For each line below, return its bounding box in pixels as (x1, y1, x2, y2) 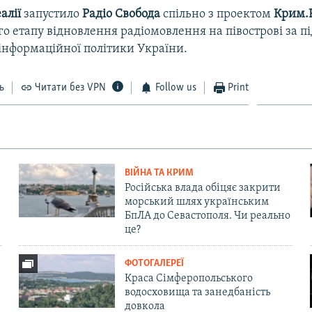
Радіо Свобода (82, 7, 161, 21)
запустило (21, 7, 83, 21)
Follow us (155, 81, 196, 93)
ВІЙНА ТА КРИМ (124, 167, 194, 178)
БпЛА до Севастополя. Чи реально (124, 210, 290, 221)
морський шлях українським (124, 196, 269, 208)
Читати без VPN (35, 81, 107, 93)
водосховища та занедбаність (124, 286, 270, 298)
